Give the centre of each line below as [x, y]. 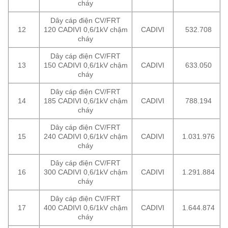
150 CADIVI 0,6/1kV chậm [85, 65]
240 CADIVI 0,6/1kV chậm [85, 136]
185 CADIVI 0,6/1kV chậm [85, 101]
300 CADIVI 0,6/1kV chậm [85, 172]
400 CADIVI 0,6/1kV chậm [85, 207]
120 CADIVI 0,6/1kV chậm [85, 29]
